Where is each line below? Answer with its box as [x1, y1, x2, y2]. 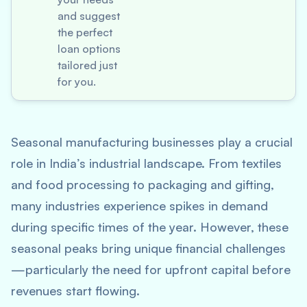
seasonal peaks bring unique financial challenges [11, 241, 286, 256]
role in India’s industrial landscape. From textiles [11, 156, 282, 171]
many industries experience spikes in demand [11, 198, 268, 213]
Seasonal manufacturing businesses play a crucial [11, 134, 293, 149]
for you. [58, 75, 96, 88]
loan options [58, 42, 121, 56]
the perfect [58, 25, 112, 39]
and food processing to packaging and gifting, [11, 177, 274, 192]
